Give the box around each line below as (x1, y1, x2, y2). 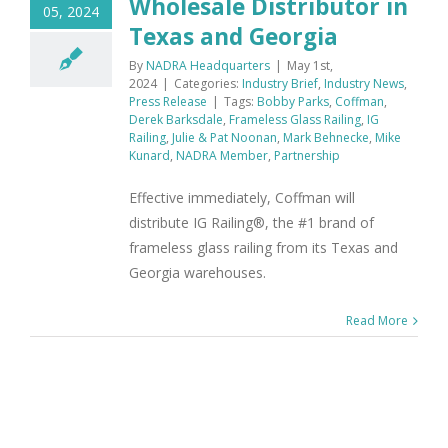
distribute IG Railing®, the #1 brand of (129, 213, 374, 232)
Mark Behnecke (283, 129, 369, 146)
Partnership (274, 147, 340, 164)
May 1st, (287, 57, 333, 74)
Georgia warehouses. (129, 263, 266, 282)
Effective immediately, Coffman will (129, 188, 355, 207)
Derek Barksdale (129, 111, 223, 128)
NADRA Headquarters (146, 57, 270, 74)
